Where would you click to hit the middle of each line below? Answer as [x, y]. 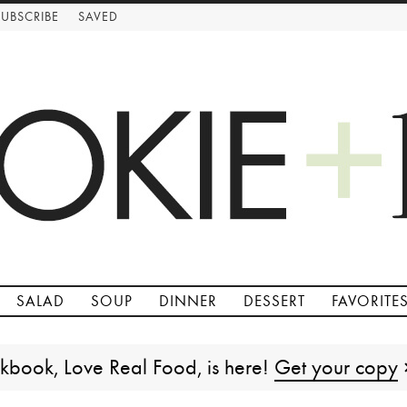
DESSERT [274, 302]
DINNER [188, 302]
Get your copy [336, 367]
